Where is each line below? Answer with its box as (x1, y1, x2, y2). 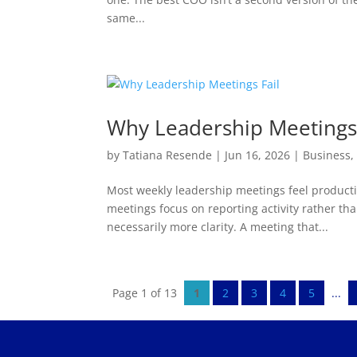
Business (303, 147, 351, 163)
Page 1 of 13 (112, 285, 178, 301)
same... (107, 10, 146, 26)
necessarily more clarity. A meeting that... (107, 219, 329, 235)
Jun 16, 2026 (225, 147, 291, 163)
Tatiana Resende (123, 147, 213, 163)
